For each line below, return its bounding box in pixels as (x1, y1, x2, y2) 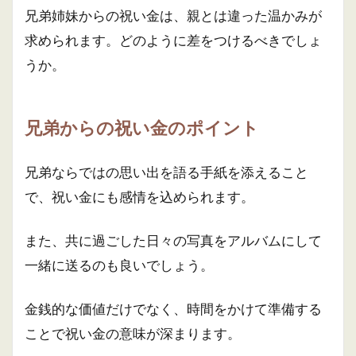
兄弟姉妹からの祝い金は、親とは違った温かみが (25, 7, 322, 24)
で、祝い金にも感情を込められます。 (25, 188, 254, 205)
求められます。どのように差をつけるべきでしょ (25, 32, 322, 48)
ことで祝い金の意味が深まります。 (25, 325, 241, 342)
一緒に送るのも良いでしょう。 (25, 257, 214, 273)
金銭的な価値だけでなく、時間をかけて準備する (25, 300, 322, 317)
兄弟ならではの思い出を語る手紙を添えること (25, 164, 308, 180)
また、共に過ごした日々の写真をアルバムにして (25, 232, 322, 249)
